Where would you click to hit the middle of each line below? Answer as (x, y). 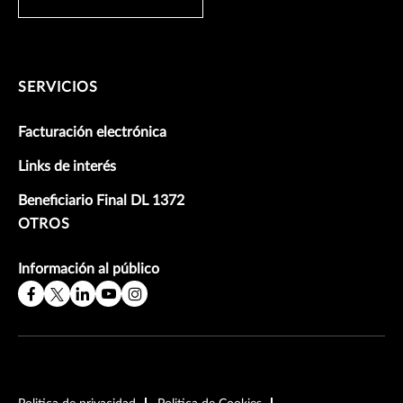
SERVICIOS (58, 88)
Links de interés (67, 167)
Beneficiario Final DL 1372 (101, 201)
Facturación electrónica (92, 133)
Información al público (89, 269)
